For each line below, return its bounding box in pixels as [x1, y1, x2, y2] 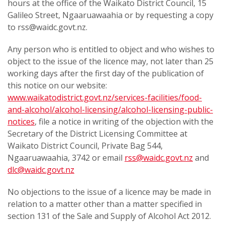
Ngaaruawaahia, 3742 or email [8, 152, 125, 163]
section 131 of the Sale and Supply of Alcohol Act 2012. [8, 210, 211, 221]
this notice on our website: [8, 80, 107, 91]
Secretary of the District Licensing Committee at [8, 128, 187, 139]
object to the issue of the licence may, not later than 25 [8, 56, 213, 67]
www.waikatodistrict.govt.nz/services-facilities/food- [8, 92, 202, 103]
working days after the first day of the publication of [8, 68, 204, 79]
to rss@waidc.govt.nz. [8, 22, 87, 33]
